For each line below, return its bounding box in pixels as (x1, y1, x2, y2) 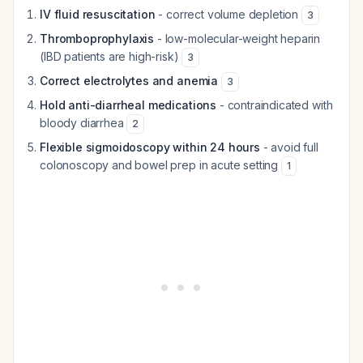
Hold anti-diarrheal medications (40, 98, 217, 112)
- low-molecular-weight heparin (154, 32, 321, 45)
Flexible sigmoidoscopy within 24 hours (40, 140, 260, 154)
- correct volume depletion (155, 7, 302, 21)
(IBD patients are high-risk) (40, 49, 182, 63)
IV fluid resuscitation (40, 7, 156, 21)
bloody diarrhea (40, 116, 127, 130)
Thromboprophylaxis (40, 32, 155, 45)
